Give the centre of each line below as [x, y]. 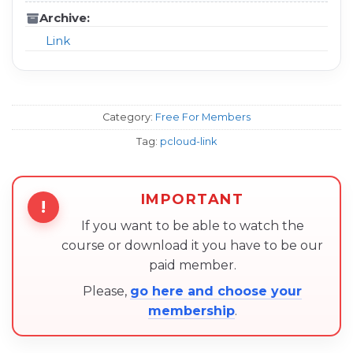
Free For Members [203, 117]
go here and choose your [216, 291]
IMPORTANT [192, 199]
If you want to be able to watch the [192, 225]
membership [191, 310]
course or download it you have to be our [192, 245]
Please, [106, 291]
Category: [129, 117]
